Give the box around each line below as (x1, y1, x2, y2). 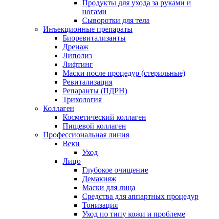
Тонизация (82, 201, 118, 210)
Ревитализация (63, 78, 112, 87)
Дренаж (63, 43, 88, 51)
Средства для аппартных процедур (82, 192, 198, 201)
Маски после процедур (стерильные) (63, 69, 185, 78)
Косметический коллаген (63, 113, 146, 122)
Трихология (63, 95, 102, 104)
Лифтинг (63, 60, 93, 69)
